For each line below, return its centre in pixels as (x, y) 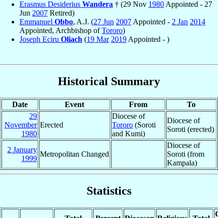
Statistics (109, 191)
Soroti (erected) (191, 129)
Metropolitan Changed (74, 154)
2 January (22, 149)
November (21, 125)
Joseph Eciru (40, 39)
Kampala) (182, 163)
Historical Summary (109, 81)
